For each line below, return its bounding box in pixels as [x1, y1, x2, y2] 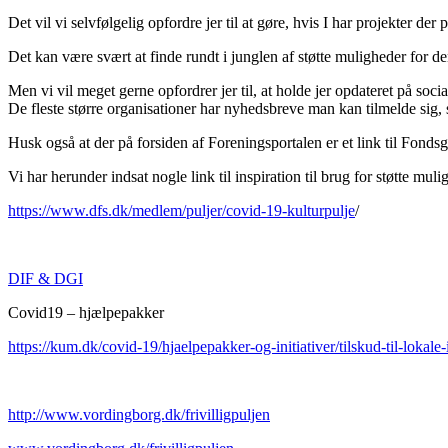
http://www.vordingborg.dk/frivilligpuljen [8, 405, 270, 423]
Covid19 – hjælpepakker [8, 303, 164, 321]
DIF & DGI [8, 269, 83, 287]
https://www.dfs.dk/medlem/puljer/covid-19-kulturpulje [8, 201, 355, 219]
